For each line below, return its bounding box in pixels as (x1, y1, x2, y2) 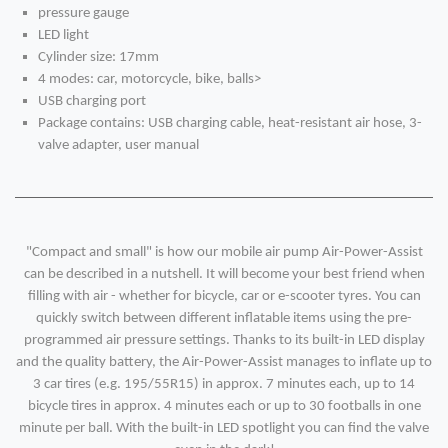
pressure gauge (38, 6, 129, 22)
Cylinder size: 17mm (38, 50, 159, 66)
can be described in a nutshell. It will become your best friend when (23, 267, 425, 283)
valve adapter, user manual (38, 138, 199, 154)
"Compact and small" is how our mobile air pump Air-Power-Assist (25, 245, 423, 261)
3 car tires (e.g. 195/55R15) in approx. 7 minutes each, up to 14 (33, 377, 415, 393)
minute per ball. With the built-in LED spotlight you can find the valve (19, 421, 429, 437)
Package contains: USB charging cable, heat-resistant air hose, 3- (38, 116, 422, 132)
